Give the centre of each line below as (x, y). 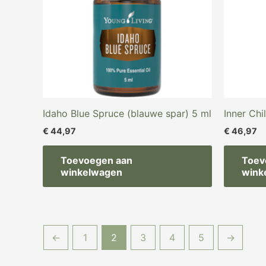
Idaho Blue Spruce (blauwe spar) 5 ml (127, 113)
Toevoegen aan (96, 161)
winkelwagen (91, 172)
